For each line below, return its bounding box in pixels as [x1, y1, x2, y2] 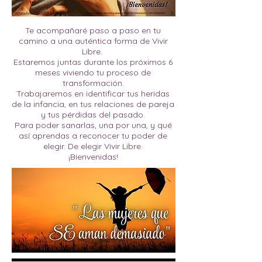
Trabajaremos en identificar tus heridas [16, 88, 170, 99]
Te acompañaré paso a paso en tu [25, 25, 161, 36]
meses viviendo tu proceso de [35, 67, 151, 78]
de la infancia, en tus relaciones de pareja [12, 99, 174, 109]
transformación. [62, 78, 124, 88]
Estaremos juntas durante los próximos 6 [13, 57, 173, 67]
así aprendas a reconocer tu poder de [19, 130, 167, 141]
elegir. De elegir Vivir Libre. [43, 141, 143, 151]
